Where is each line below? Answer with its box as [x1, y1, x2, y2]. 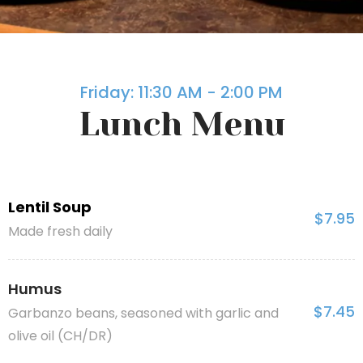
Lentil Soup [8, 197, 92, 217]
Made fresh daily [8, 222, 113, 241]
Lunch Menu [78, 105, 285, 143]
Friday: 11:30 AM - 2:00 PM [80, 81, 283, 104]
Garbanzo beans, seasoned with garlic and [8, 304, 279, 322]
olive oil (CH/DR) [8, 327, 113, 345]
